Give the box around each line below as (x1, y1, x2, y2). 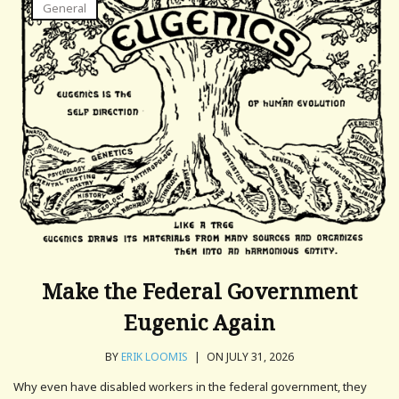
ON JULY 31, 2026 (204, 348, 294, 364)
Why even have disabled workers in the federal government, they (13, 378, 367, 395)
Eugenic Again (124, 306, 275, 337)
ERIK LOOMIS (121, 348, 188, 364)
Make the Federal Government (42, 275, 357, 305)
